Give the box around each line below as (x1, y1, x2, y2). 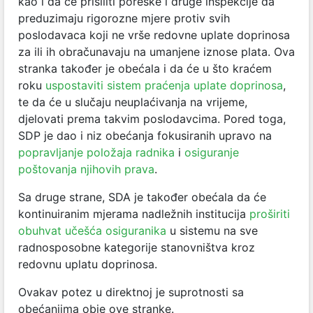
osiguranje (184, 145, 239, 159)
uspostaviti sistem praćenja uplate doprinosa (45, 78, 283, 92)
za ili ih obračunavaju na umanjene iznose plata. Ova (18, 44, 295, 59)
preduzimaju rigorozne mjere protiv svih (18, 10, 230, 25)
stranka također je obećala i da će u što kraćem (18, 61, 272, 75)
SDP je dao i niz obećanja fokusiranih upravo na (18, 128, 272, 143)
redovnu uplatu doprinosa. (18, 256, 157, 271)
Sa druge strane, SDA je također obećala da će (18, 189, 266, 204)
